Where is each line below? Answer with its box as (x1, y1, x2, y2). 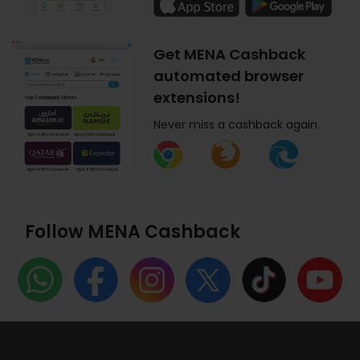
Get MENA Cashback (153, 44, 306, 65)
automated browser (153, 66, 305, 87)
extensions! (153, 88, 241, 108)
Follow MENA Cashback (25, 219, 240, 245)
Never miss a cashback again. (153, 117, 321, 133)
